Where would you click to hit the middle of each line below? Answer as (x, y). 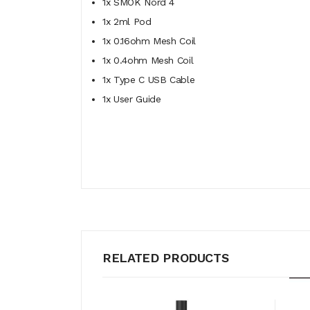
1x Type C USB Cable (149, 80)
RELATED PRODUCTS (166, 258)
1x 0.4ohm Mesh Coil (148, 60)
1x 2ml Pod (127, 21)
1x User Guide (132, 99)
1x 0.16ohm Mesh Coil (149, 41)
